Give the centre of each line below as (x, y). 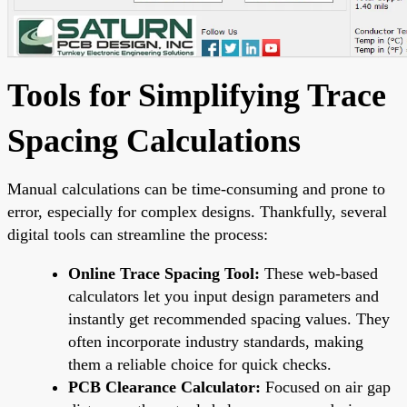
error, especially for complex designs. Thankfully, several (197, 211)
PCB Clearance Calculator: (164, 387)
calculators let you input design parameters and (223, 296)
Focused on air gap (326, 387)
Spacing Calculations (154, 140)
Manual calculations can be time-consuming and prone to (196, 189)
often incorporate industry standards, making (216, 341)
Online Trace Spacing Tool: (164, 273)
